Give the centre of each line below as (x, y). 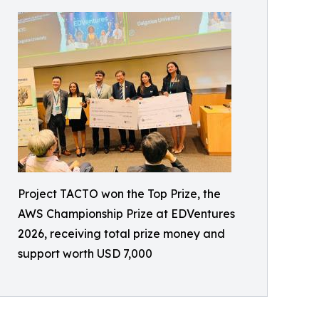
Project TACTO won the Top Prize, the (119, 194)
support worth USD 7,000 (85, 253)
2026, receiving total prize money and (121, 234)
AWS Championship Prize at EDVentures (126, 214)
